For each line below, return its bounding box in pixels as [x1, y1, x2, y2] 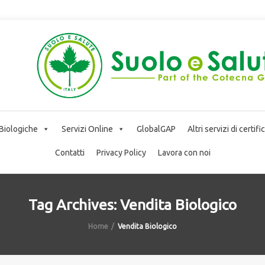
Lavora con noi [157, 147, 211, 157]
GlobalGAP [137, 124, 176, 134]
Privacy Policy [96, 147, 146, 157]
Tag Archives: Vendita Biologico [28, 196, 237, 213]
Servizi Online [62, 124, 113, 134]
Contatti [54, 147, 85, 157]
